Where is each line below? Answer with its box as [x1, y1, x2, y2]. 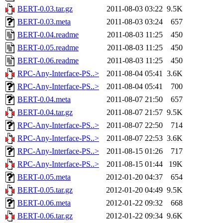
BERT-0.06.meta [17, 199, 71, 208]
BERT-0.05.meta [17, 173, 71, 182]
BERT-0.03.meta [17, 17, 71, 26]
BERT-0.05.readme [17, 43, 79, 52]
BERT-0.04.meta [17, 95, 71, 104]
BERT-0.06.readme [17, 56, 79, 65]
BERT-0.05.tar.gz [17, 186, 73, 195]
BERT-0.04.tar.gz [17, 108, 73, 117]
